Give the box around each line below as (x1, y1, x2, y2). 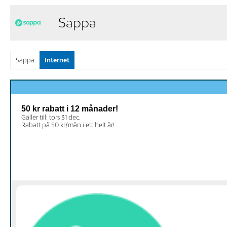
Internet (45, 56, 69, 64)
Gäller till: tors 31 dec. (21, 113, 81, 122)
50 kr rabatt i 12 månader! (21, 104, 118, 113)
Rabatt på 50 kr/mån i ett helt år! (21, 121, 115, 129)
